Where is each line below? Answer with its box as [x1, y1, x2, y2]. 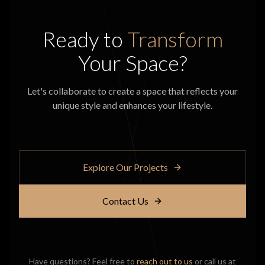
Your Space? [78, 50, 187, 76]
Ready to [42, 26, 127, 52]
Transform [127, 26, 223, 52]
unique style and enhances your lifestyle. [53, 99, 212, 111]
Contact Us [102, 195, 148, 206]
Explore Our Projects [83, 161, 168, 173]
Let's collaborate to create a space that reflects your [27, 85, 238, 96]
